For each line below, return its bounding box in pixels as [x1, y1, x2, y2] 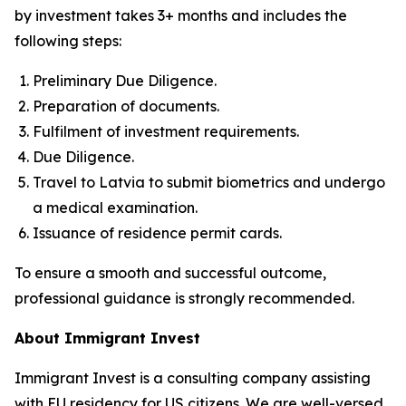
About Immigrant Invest [14, 329, 200, 347]
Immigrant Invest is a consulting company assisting [14, 369, 371, 387]
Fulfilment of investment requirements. [33, 122, 299, 140]
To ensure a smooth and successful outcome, [14, 264, 326, 282]
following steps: [14, 32, 121, 50]
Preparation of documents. [33, 97, 219, 115]
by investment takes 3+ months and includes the [14, 6, 347, 24]
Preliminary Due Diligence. [33, 72, 217, 90]
